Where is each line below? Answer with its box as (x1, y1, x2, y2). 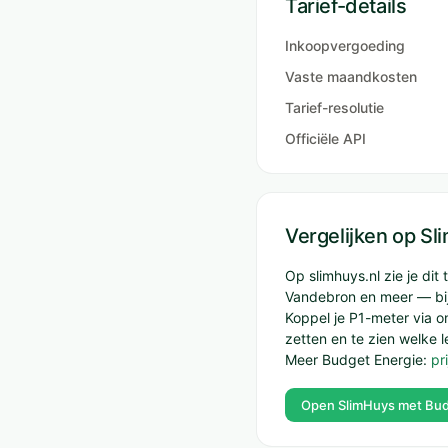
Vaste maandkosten (285, 68, 417, 85)
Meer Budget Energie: (285, 351, 431, 368)
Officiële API (285, 130, 366, 147)
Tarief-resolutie (285, 99, 384, 116)
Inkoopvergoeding (285, 37, 405, 54)
